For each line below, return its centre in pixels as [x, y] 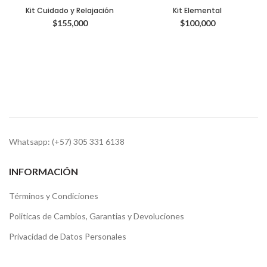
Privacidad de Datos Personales [68, 236]
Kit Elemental [197, 10]
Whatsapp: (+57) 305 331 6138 [67, 142]
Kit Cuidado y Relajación [70, 10]
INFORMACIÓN [44, 171]
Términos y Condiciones [54, 196]
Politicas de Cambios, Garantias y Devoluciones [97, 216]
